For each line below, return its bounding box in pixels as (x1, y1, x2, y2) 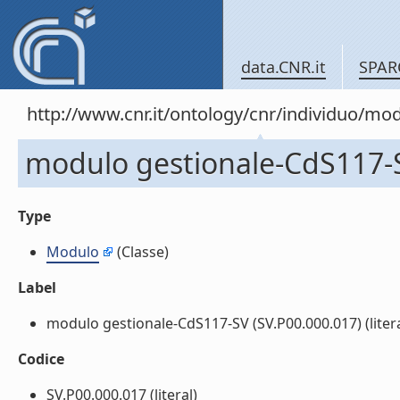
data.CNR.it (241, 56, 326, 78)
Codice (18, 349, 64, 369)
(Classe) (113, 242, 169, 262)
